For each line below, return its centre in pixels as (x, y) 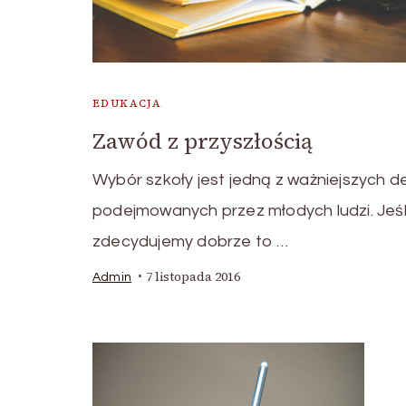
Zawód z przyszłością (203, 140)
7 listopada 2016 (193, 276)
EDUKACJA (127, 103)
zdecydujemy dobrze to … (191, 241)
